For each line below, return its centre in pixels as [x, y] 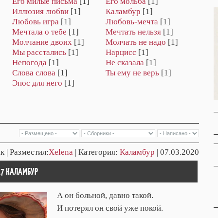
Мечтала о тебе [39, 32]
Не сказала [125, 63]
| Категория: [96, 152]
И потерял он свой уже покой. [110, 208]
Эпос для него [37, 83]
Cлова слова [34, 73]
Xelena [61, 152]
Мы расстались [39, 53]
